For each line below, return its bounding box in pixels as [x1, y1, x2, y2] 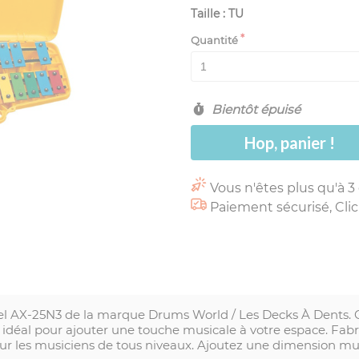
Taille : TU [191, 6, 244, 21]
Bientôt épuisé [208, 102, 301, 117]
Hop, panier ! [244, 133, 335, 152]
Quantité [191, 34, 238, 46]
